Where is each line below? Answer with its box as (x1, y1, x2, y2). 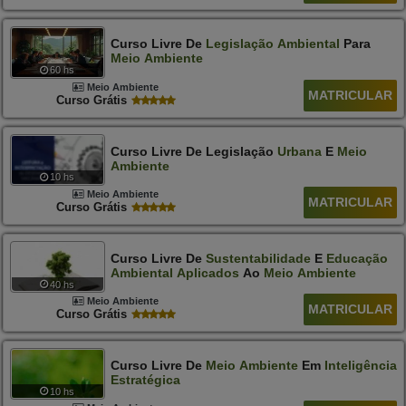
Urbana (276, 143, 322, 159)
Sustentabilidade (205, 251, 311, 266)
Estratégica (110, 372, 180, 388)
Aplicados (176, 266, 239, 281)
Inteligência (324, 358, 397, 373)
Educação (325, 251, 388, 266)
